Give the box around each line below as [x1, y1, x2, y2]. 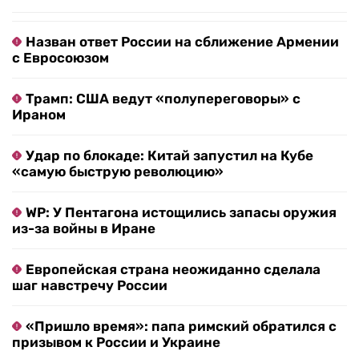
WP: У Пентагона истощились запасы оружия [26, 204, 337, 221]
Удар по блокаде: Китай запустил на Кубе [26, 147, 313, 164]
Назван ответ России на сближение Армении [26, 34, 339, 50]
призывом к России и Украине [12, 334, 220, 351]
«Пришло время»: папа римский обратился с [26, 318, 337, 335]
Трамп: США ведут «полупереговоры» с [26, 91, 301, 107]
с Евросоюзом [12, 50, 109, 67]
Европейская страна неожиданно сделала [26, 261, 321, 278]
